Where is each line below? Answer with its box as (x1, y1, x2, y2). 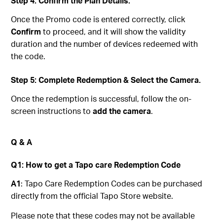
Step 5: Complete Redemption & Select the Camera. (11, 74, 201, 85)
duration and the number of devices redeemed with (11, 38, 198, 49)
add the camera (93, 105, 151, 116)
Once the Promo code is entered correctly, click (11, 13, 185, 24)
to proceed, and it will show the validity (41, 26, 186, 37)
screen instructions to (11, 105, 93, 116)
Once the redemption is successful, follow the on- (11, 93, 192, 104)
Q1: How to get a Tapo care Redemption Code (11, 159, 181, 170)
